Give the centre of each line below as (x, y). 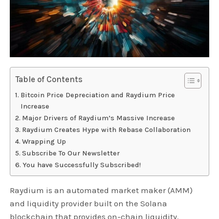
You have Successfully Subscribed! (81, 165)
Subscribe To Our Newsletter (71, 153)
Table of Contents (49, 79)
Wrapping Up (45, 142)
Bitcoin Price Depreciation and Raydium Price (98, 95)
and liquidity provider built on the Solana (89, 204)
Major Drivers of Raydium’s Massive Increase (99, 118)
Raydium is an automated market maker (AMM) (101, 190)
